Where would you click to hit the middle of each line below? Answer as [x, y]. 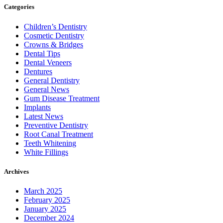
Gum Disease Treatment [62, 98]
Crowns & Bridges [54, 44]
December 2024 [49, 218]
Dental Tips [42, 53]
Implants [37, 107]
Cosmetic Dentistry [54, 35]
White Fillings [46, 152]
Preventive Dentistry [56, 125]
